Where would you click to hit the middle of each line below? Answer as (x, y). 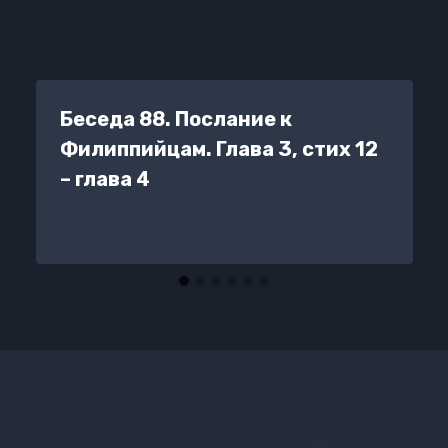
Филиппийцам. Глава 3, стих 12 (218, 148)
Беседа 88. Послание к (175, 118)
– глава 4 (104, 178)
